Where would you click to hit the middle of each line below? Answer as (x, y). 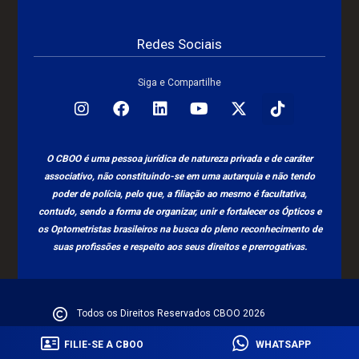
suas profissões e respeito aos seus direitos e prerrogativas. (179, 246)
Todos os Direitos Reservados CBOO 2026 (171, 313)
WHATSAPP (283, 345)
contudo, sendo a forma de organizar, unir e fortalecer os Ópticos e (179, 211)
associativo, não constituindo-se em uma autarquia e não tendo (179, 176)
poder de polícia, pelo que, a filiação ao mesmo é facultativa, (179, 194)
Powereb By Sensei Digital (190, 335)
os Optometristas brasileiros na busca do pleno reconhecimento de (179, 229)
